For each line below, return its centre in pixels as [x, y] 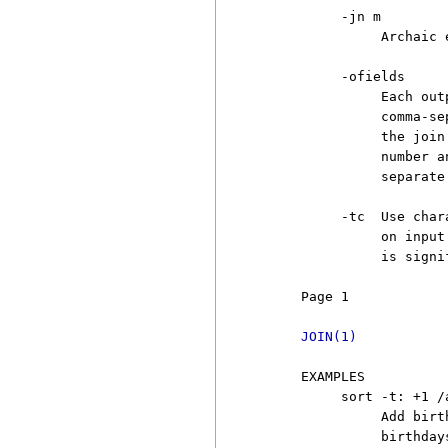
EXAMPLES [313, 376]
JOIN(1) [329, 336]
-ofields [333, 76]
